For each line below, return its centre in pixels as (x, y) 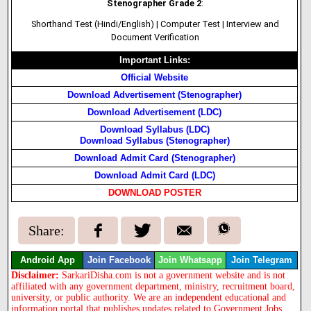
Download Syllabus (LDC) (154, 129)
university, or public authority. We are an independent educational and (149, 297)
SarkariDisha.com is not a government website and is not (174, 275)
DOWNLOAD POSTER (154, 193)
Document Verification (155, 37)
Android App (47, 260)
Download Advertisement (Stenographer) (155, 95)
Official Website (155, 77)
